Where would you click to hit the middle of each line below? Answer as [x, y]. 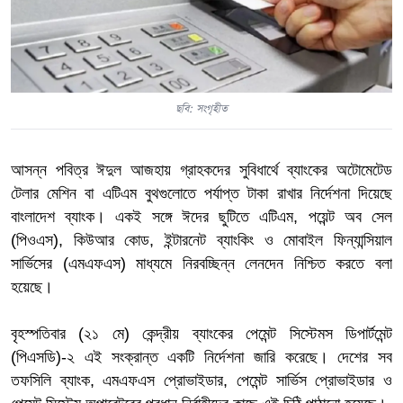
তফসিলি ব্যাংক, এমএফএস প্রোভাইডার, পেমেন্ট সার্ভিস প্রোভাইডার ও [201, 381]
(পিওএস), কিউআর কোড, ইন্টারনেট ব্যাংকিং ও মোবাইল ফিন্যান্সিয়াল [201, 241]
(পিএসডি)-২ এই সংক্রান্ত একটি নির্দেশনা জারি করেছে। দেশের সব [201, 358]
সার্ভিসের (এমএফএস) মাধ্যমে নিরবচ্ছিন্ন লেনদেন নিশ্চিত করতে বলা [201, 264]
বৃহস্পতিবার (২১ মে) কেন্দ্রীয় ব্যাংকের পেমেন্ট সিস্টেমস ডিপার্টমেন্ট [201, 334]
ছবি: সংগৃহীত [201, 109]
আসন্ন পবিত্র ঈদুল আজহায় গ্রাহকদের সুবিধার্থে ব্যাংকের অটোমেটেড [201, 170]
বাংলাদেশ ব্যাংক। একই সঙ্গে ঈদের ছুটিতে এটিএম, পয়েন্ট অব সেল [201, 217]
